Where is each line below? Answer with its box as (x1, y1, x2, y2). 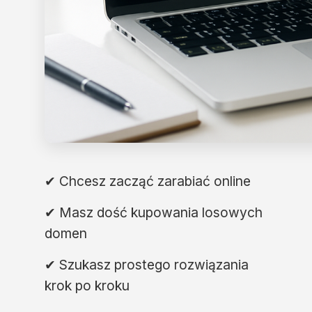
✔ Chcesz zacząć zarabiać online (45, 173, 251, 189)
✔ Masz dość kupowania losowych (45, 204, 263, 221)
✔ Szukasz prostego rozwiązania (45, 256, 249, 273)
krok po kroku (45, 277, 130, 294)
